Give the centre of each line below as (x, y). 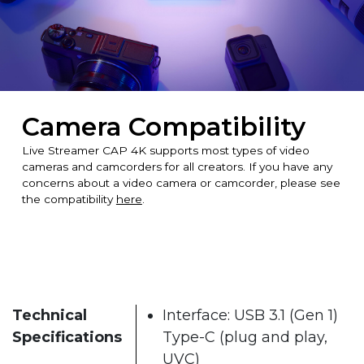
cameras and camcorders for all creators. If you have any (177, 166)
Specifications (67, 337)
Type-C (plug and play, (245, 337)
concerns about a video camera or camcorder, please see (181, 182)
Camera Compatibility (163, 126)
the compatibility (69, 199)
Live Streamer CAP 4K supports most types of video (165, 150)
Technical (50, 315)
